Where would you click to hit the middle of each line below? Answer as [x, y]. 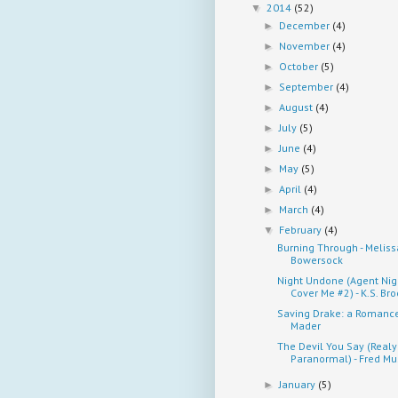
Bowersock [316, 259]
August [298, 107]
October [300, 66]
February [302, 229]
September [308, 86]
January [299, 384]
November [306, 45]
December [306, 25]
